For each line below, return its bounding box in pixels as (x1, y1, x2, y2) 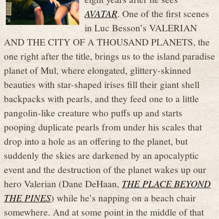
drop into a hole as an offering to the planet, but (4, 134, 188, 148)
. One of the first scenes (117, 7, 209, 20)
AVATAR (85, 7, 117, 20)
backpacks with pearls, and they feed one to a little (4, 92, 199, 105)
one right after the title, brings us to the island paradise (4, 49, 215, 63)
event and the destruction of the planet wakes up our (4, 163, 206, 176)
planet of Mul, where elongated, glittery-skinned (4, 64, 191, 77)
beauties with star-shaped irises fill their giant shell (4, 78, 199, 91)
